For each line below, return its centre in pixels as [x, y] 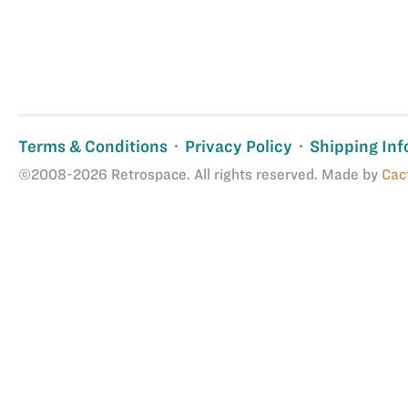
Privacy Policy [239, 146]
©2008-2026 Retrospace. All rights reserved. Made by [200, 174]
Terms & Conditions [93, 146]
